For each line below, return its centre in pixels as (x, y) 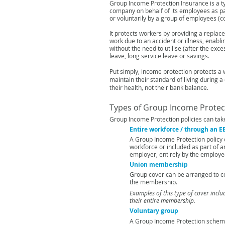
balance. (197, 87)
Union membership (159, 164)
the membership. (153, 182)
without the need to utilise (146, 48)
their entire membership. (162, 200)
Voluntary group (154, 211)
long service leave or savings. (168, 56)
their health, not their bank (147, 87)
